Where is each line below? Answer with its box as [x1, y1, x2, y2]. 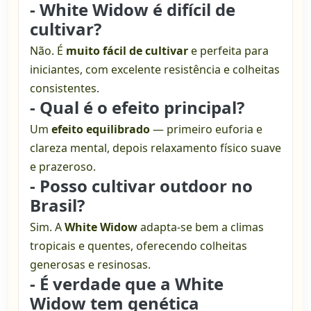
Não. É [30, 43, 66, 59]
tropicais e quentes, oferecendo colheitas [30, 238, 247, 254]
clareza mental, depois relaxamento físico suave [30, 140, 281, 156]
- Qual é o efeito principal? [30, 96, 244, 119]
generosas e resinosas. [30, 257, 151, 273]
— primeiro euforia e [150, 121, 262, 137]
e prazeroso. [30, 159, 96, 175]
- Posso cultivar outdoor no [30, 174, 253, 198]
